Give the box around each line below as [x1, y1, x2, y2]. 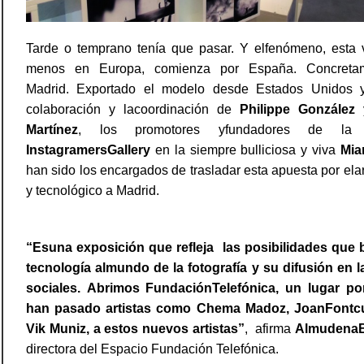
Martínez [26, 122, 78, 136]
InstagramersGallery [26, 142, 150, 157]
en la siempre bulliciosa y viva [150, 142, 340, 157]
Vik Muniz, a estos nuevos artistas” [26, 321, 245, 336]
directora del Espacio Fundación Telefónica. [26, 341, 279, 356]
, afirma [245, 321, 295, 336]
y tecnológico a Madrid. [26, 183, 159, 197]
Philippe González [240, 102, 355, 116]
